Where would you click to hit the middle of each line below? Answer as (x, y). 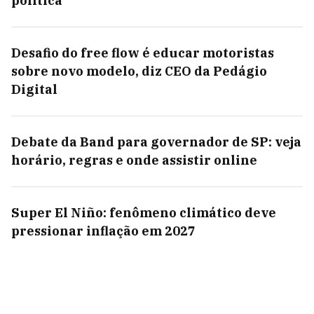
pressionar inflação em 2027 (103, 231)
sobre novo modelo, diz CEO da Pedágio (139, 71)
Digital (34, 89)
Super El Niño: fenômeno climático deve (144, 213)
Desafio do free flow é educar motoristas (143, 53)
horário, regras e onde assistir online (134, 160)
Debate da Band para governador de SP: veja (156, 142)
